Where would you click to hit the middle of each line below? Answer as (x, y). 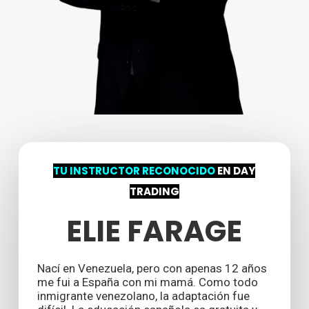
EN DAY (236, 171)
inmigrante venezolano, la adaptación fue (143, 296)
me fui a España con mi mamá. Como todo (147, 282)
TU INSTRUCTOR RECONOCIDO (134, 171)
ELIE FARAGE (154, 232)
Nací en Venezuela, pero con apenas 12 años (152, 269)
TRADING (154, 192)
